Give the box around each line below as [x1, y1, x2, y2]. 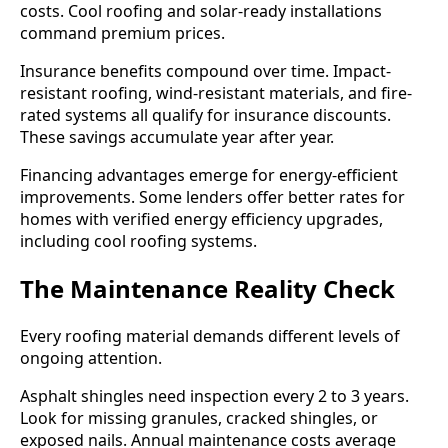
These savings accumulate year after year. [20, 126, 334, 149]
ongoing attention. [20, 347, 162, 370]
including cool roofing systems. [20, 230, 257, 253]
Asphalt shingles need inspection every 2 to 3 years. [20, 385, 409, 408]
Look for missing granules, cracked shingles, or [20, 407, 378, 430]
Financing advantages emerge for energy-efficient [20, 164, 398, 187]
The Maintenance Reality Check [20, 272, 395, 306]
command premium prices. [20, 22, 225, 45]
